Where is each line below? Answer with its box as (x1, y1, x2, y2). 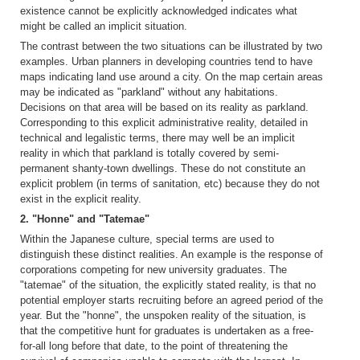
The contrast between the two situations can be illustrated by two (20, 39, 322, 52)
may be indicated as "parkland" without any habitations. (20, 85, 278, 98)
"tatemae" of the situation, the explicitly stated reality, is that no (20, 278, 316, 291)
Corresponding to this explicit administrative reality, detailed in (20, 116, 308, 129)
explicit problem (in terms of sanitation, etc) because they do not (20, 177, 320, 190)
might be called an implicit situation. (20, 19, 187, 32)
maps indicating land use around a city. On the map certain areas (20, 70, 323, 83)
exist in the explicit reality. (20, 192, 141, 205)
